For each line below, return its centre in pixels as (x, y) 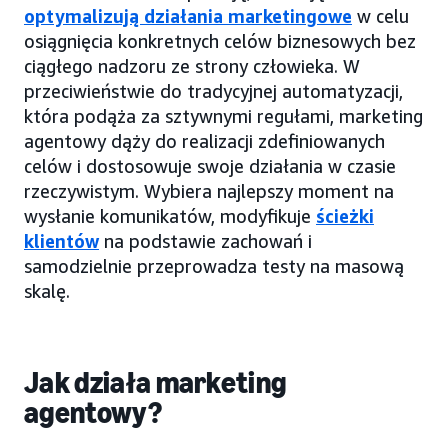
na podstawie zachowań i (205, 240)
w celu (380, 15)
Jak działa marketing (155, 382)
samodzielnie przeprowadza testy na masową (214, 265)
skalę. (47, 290)
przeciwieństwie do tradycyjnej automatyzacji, (213, 90)
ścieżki (345, 215)
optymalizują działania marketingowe (188, 15)
